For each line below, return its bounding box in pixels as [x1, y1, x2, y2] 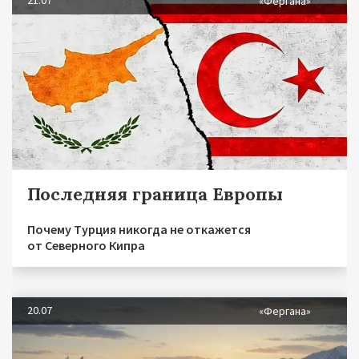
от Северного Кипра [27, 236, 145, 253]
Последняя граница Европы [27, 182, 283, 205]
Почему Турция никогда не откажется [27, 220, 251, 237]
